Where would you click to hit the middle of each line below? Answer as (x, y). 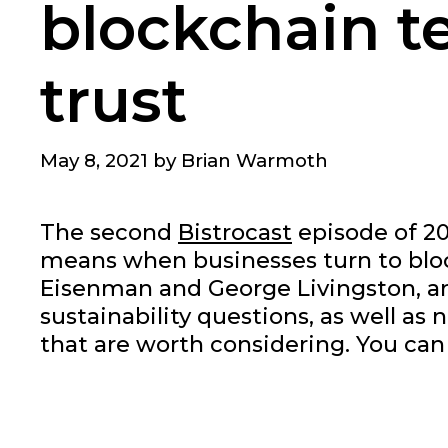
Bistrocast (235, 232)
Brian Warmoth (254, 160)
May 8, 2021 (94, 160)
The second (109, 232)
